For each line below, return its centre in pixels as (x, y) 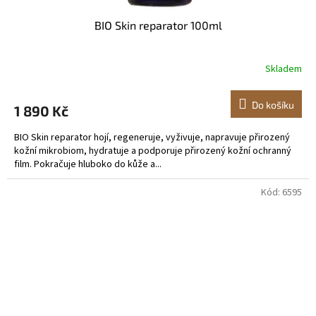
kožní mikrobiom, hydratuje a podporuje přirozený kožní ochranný (153, 151)
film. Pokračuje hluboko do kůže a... (88, 164)
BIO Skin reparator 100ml (158, 25)
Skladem (284, 69)
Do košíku (273, 104)
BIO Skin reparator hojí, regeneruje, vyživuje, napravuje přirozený (152, 137)
